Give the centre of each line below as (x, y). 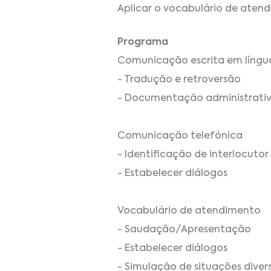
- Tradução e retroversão (179, 80)
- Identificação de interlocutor (193, 155)
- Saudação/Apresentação (184, 230)
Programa (143, 42)
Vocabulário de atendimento (189, 211)
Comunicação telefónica (180, 136)
